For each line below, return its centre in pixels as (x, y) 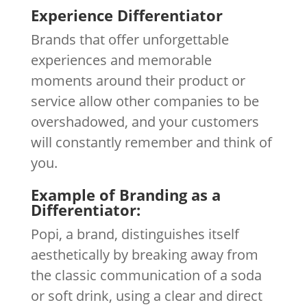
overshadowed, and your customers (145, 122)
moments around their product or (138, 81)
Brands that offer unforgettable (130, 39)
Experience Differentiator (126, 15)
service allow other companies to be (145, 101)
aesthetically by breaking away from (144, 255)
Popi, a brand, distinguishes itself (135, 234)
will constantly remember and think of (151, 142)
